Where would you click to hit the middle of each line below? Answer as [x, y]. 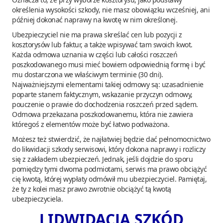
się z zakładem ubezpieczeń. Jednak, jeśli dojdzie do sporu [102, 159]
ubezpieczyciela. [37, 199]
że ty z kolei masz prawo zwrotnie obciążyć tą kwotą [92, 189]
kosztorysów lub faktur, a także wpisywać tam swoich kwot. [102, 44]
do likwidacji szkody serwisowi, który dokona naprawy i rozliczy [109, 149]
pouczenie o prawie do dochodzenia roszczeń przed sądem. [105, 104]
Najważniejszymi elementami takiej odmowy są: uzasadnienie [108, 84]
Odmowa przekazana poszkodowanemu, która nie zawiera [103, 114]
